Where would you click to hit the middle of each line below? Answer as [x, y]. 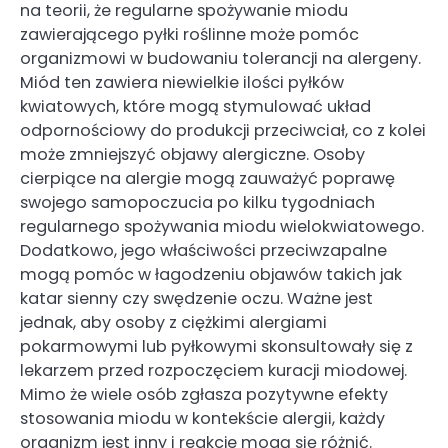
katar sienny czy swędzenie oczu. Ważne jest [196, 298]
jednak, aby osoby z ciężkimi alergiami [173, 322]
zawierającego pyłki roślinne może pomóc [189, 34]
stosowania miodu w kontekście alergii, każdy [202, 418]
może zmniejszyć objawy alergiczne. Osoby [192, 154]
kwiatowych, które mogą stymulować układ [195, 106]
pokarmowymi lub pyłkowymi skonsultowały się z [216, 346]
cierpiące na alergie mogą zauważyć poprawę [207, 178]
